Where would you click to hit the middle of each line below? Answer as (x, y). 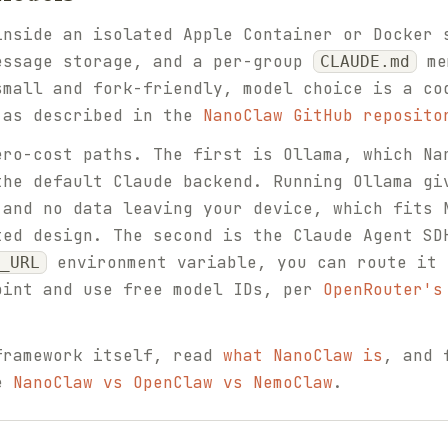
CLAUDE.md (365, 61)
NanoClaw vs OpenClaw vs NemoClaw (173, 382)
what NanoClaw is (303, 355)
